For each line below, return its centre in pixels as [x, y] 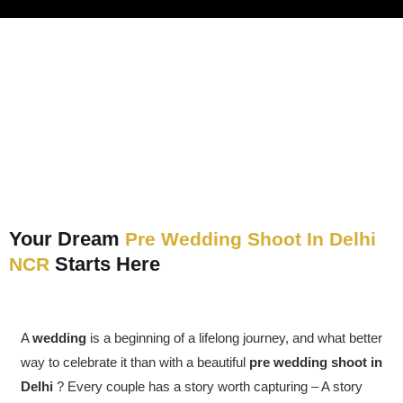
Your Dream [67, 239]
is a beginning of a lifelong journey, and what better [234, 338]
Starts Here [105, 264]
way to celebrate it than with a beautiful [135, 362]
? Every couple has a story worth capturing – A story [208, 386]
